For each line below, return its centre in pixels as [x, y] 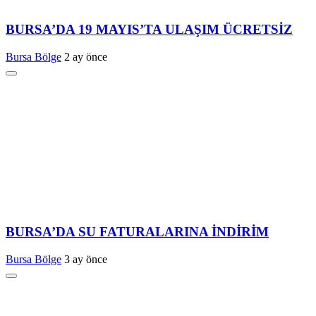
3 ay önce [86, 260]
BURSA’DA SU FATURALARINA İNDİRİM [137, 232]
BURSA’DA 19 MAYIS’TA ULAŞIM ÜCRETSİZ [149, 29]
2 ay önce [86, 56]
